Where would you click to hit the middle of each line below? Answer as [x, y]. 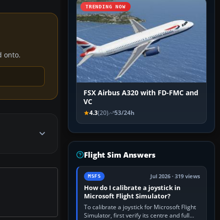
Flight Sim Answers [120, 155]
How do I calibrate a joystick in [132, 188]
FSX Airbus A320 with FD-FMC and [141, 93]
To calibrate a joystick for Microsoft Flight [140, 207]
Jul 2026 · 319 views [175, 177]
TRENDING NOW [106, 7]
